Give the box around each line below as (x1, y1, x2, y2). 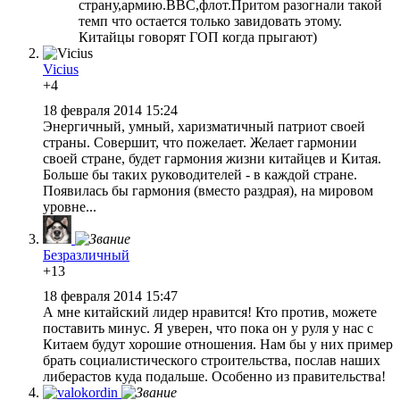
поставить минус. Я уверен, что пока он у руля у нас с (43, 320, 373, 336)
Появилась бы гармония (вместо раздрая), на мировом (43, 182, 373, 198)
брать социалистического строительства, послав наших (43, 352, 380, 368)
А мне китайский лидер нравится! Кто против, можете (43, 304, 377, 320)
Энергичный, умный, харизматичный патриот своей (43, 118, 365, 134)
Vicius (43, 61, 79, 77)
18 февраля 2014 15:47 (43, 287, 181, 304)
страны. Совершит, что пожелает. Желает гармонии (43, 134, 357, 150)
